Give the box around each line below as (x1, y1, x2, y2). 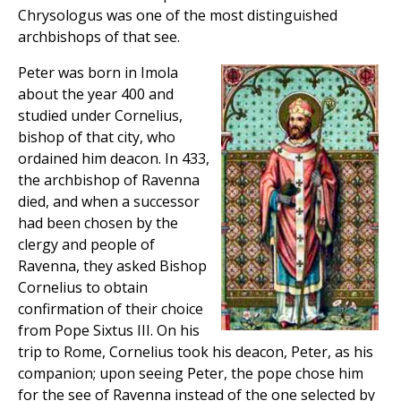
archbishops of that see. (18, 27, 180, 47)
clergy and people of (18, 235, 155, 255)
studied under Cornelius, (18, 106, 183, 126)
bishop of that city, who (18, 127, 175, 148)
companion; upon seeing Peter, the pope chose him (18, 363, 363, 384)
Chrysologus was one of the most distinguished (18, 5, 337, 26)
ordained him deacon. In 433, (18, 149, 209, 169)
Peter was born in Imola (18, 63, 178, 83)
